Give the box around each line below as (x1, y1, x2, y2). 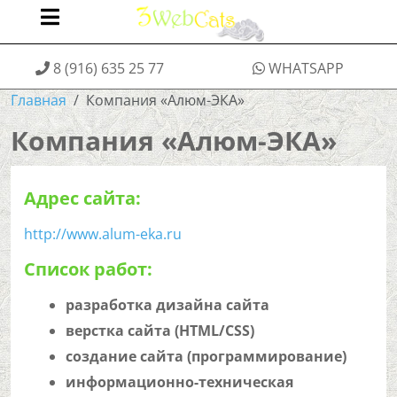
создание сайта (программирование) (66, 346, 346, 366)
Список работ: (24, 257, 152, 281)
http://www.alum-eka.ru (24, 224, 182, 244)
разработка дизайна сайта (66, 295, 269, 315)
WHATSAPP (268, 58, 344, 78)
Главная (11, 90, 66, 110)
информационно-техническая (66, 372, 293, 392)
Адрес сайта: (24, 186, 141, 210)
